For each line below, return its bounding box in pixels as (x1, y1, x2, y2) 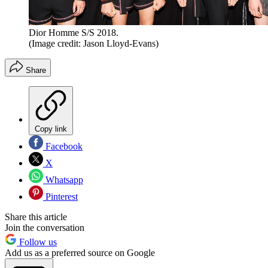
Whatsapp (43, 175, 83, 185)
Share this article (5, 212, 67, 223)
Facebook (43, 141, 83, 152)
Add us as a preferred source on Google (5, 248, 155, 258)
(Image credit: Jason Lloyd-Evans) (29, 38, 159, 49)
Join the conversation (5, 223, 84, 233)
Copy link (35, 124, 67, 134)
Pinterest (43, 191, 78, 202)
